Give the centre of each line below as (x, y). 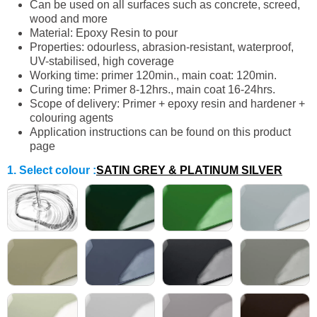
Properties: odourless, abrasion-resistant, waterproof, (162, 47)
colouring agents (71, 118)
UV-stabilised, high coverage (102, 62)
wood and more (69, 19)
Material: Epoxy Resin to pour (104, 33)
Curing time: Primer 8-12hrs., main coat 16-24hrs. (152, 90)
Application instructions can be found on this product (160, 132)
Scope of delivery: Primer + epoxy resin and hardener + (167, 104)
